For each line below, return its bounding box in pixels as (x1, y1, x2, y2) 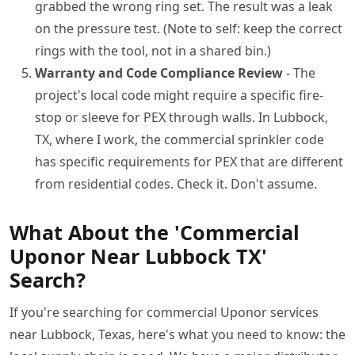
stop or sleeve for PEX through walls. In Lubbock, (35, 108, 328, 126)
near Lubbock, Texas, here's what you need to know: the (10, 325, 345, 343)
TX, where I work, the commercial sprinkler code (35, 130, 324, 148)
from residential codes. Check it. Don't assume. (35, 174, 317, 193)
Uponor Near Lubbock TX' (10, 242, 267, 269)
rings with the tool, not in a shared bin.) (35, 41, 271, 59)
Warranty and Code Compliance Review (35, 63, 283, 82)
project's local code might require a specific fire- (35, 86, 323, 104)
